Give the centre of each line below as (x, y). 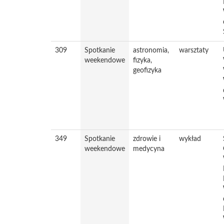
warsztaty (194, 50)
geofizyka (147, 70)
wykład (190, 139)
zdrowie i (147, 139)
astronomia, (151, 50)
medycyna (149, 149)
